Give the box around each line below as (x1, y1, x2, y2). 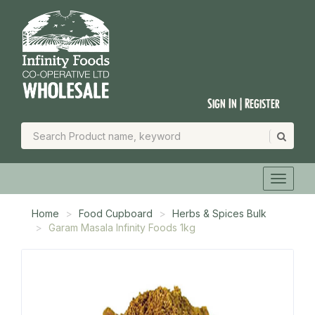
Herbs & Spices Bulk (172, 207, 266, 219)
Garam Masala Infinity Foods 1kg (49, 221, 195, 233)
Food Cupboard (79, 207, 153, 219)
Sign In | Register (207, 96, 280, 112)
